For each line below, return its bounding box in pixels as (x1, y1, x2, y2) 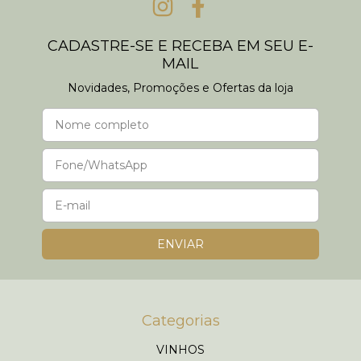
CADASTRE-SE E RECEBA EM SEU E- (47, 37, 313, 56)
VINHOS (156, 342, 205, 358)
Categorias (141, 312, 220, 330)
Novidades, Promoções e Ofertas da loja (67, 81, 293, 96)
